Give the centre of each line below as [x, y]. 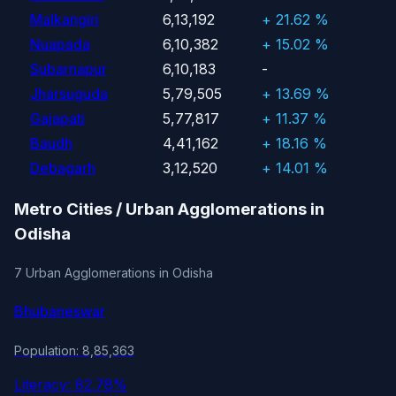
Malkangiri [65, 19]
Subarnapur [69, 69]
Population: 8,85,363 [74, 350]
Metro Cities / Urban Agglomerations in [169, 209]
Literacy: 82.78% [71, 384]
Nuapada [60, 44]
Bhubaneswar [60, 312]
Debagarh [63, 168]
